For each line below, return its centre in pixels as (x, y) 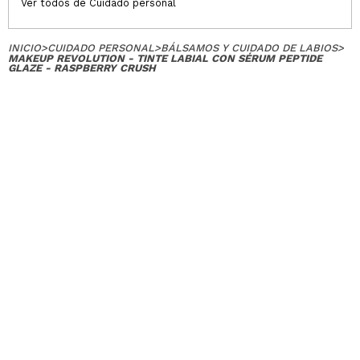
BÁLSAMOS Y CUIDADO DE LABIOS (249, 47)
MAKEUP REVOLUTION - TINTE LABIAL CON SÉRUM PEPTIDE (165, 58)
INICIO (25, 47)
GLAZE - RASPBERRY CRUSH (82, 67)
